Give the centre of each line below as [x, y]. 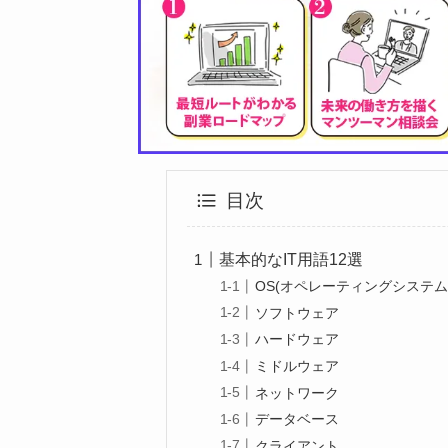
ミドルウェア [297, 366]
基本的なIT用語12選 [291, 259]
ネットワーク [297, 392]
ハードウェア [297, 339]
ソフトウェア [297, 312]
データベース [297, 419]
